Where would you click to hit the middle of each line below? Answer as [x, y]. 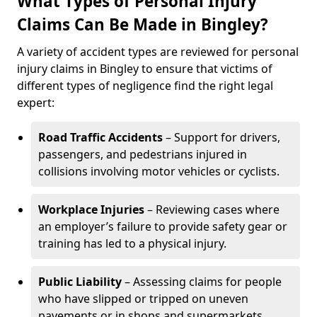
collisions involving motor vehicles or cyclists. [159, 171]
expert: [36, 103]
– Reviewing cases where [212, 209]
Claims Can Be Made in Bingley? [143, 24]
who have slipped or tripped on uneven [143, 299]
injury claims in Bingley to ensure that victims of [145, 69]
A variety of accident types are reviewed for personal [158, 52]
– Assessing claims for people [202, 282]
